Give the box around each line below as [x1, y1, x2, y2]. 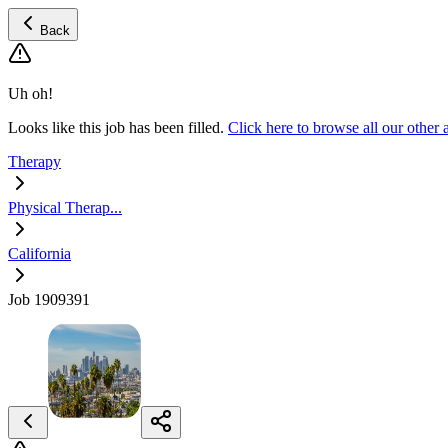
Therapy [8, 153, 61, 170]
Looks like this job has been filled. [8, 119, 224, 136]
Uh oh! [8, 85, 53, 102]
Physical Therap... [8, 199, 122, 216]
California [8, 245, 71, 262]
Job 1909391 [8, 291, 90, 308]
